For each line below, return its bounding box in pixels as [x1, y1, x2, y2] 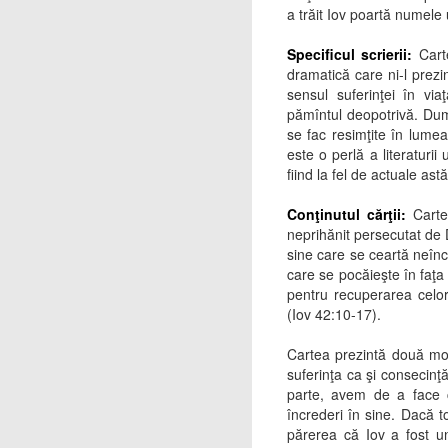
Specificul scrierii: [287, 44, 413, 64]
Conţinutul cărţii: [287, 204, 414, 224]
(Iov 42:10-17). [287, 304, 381, 324]
